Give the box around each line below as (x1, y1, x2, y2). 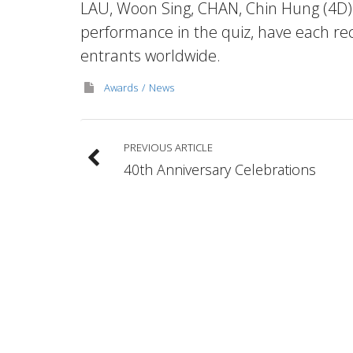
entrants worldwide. (80, 45, 221, 66)
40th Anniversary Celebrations (124, 160, 316, 179)
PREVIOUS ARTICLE (124, 140, 213, 154)
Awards (104, 80, 138, 95)
